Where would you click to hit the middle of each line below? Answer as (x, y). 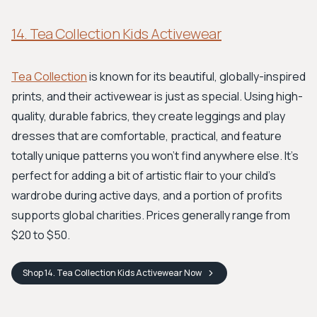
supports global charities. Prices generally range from (151, 215)
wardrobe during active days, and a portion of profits (147, 195)
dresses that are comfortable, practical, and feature (146, 136)
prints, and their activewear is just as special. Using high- (157, 96)
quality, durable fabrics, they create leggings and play (148, 116)
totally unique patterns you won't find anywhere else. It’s (155, 156)
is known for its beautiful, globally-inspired (196, 76)
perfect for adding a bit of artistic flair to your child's (144, 175)
